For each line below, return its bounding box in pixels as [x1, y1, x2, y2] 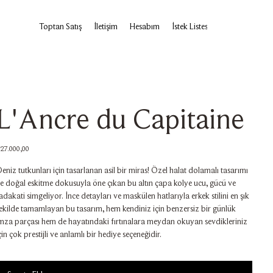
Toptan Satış [39, 22, 82, 31]
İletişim [94, 22, 118, 31]
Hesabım [130, 22, 160, 31]
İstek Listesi [172, 22, 210, 31]
